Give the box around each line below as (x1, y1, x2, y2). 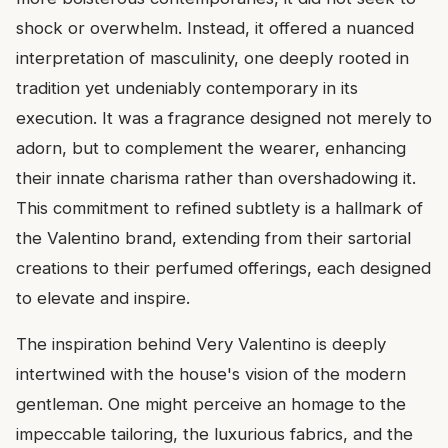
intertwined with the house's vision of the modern (16, 364, 406, 385)
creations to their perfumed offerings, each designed (16, 258, 431, 279)
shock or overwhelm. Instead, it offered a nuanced (16, 18, 414, 39)
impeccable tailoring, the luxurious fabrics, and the (16, 424, 413, 445)
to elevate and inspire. (16, 288, 190, 309)
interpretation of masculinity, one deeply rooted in (16, 48, 409, 69)
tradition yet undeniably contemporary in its (16, 78, 358, 99)
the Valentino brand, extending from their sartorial (16, 228, 411, 249)
